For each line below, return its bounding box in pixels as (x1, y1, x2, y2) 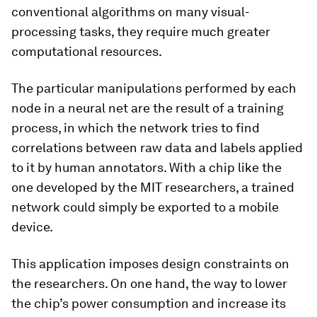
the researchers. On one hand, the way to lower (11, 276, 287, 291)
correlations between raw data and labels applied (11, 140, 303, 155)
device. (11, 219, 53, 234)
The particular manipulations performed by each (11, 81, 296, 96)
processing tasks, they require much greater (11, 24, 270, 39)
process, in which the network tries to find (11, 120, 260, 135)
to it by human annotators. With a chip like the (11, 160, 282, 175)
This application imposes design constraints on (11, 256, 289, 271)
